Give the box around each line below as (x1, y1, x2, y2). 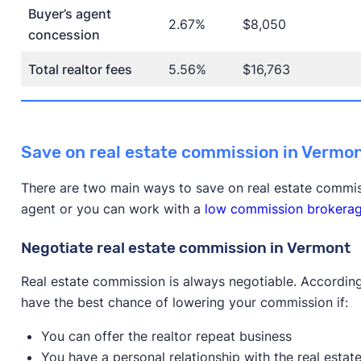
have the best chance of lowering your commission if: (20, 294, 348, 311)
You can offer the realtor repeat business (40, 328, 292, 345)
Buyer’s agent (27, 6, 111, 23)
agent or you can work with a (20, 201, 205, 218)
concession (27, 27, 100, 44)
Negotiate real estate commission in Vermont (20, 239, 351, 258)
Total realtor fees (27, 61, 132, 78)
